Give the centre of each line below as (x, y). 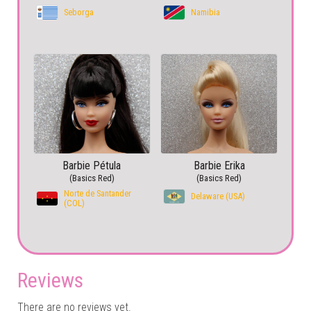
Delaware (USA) (218, 196)
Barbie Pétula (92, 165)
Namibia (206, 12)
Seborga (79, 12)
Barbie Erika (219, 165)
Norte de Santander (98, 193)
